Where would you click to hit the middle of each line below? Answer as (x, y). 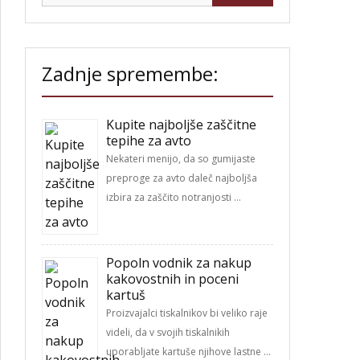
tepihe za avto (149, 141)
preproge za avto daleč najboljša (182, 178)
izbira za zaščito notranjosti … (174, 197)
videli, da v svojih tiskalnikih (168, 332)
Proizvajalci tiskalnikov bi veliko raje (187, 313)
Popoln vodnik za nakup (179, 263)
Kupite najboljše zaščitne (181, 125)
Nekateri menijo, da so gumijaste (181, 159)
